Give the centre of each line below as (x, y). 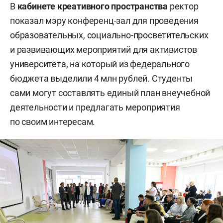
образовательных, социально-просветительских (109, 35)
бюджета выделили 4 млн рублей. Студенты (102, 78)
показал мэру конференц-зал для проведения (104, 20)
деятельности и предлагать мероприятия (95, 107)
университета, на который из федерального (100, 64)
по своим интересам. (53, 121)
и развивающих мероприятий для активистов (104, 49)
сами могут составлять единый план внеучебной (110, 93)
